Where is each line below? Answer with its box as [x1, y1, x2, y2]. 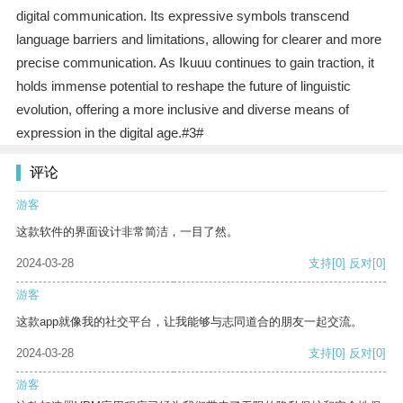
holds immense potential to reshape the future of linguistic [15, 78, 351, 94]
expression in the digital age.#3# [15, 125, 203, 141]
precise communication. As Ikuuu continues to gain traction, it [15, 55, 374, 71]
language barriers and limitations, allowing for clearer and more [15, 31, 381, 48]
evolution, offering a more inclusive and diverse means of [15, 102, 349, 118]
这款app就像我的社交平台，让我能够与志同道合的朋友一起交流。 [16, 315, 363, 329]
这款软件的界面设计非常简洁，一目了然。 [16, 225, 238, 239]
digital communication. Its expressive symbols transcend [15, 8, 349, 24]
